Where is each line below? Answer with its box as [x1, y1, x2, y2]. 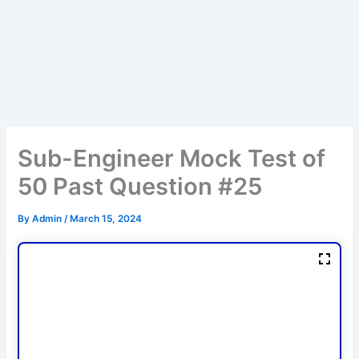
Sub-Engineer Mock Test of [18, 144, 326, 173]
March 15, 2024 [70, 213, 143, 225]
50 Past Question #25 [18, 172, 263, 201]
